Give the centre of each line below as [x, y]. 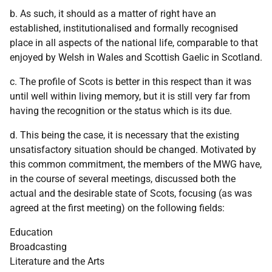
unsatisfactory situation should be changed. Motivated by [133, 150]
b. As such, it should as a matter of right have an [113, 14]
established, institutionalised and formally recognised [124, 28]
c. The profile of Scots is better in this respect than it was [131, 82]
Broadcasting [38, 247]
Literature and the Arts [57, 261]
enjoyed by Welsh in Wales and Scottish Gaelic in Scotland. [136, 57]
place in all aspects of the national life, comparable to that [134, 43]
